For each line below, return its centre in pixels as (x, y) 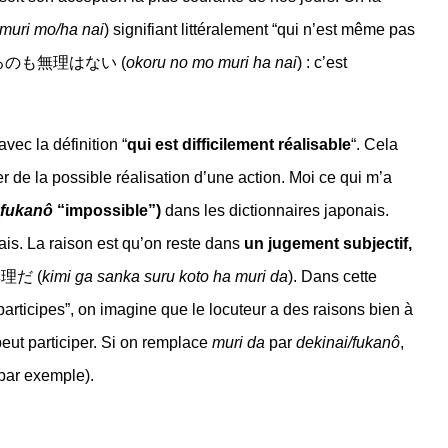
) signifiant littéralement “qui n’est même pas (259, 30)
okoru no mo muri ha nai (211, 63)
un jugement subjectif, (328, 244)
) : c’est (322, 63)
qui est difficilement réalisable (239, 145)
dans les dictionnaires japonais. (275, 211)
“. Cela (374, 145)
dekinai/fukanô (348, 343)
